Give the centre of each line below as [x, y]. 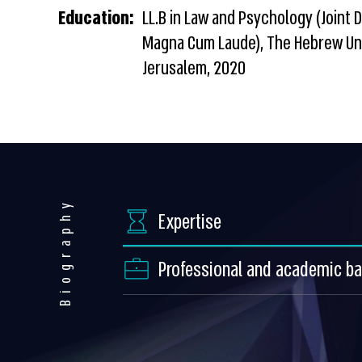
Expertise [190, 223]
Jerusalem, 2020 [194, 68]
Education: [96, 18]
